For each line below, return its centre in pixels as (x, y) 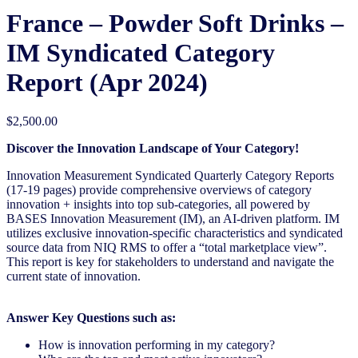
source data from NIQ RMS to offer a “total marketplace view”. (167, 248)
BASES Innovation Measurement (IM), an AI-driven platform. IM (173, 219)
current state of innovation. (74, 276)
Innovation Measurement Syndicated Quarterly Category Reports (170, 176)
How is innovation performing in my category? (157, 345)
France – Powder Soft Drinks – (175, 23)
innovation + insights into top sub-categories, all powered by (158, 205)
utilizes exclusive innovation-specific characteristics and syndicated (175, 233)
